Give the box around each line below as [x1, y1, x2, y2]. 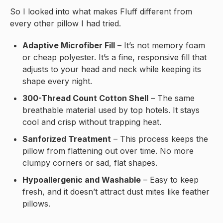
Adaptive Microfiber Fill [22, 40, 115, 50]
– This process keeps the [111, 133, 208, 144]
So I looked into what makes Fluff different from [10, 6, 192, 16]
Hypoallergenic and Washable [22, 174, 141, 185]
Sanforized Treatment [22, 133, 111, 144]
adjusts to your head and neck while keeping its [22, 64, 201, 74]
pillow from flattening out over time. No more [22, 145, 194, 156]
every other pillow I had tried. [10, 18, 121, 28]
